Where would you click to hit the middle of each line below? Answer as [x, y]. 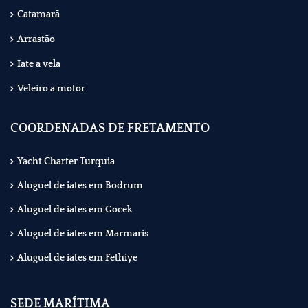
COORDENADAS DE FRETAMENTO [110, 129]
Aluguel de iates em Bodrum [80, 186]
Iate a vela [39, 64]
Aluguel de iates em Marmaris [83, 234]
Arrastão [36, 40]
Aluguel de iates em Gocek [75, 210]
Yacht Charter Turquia [66, 162]
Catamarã [38, 15]
